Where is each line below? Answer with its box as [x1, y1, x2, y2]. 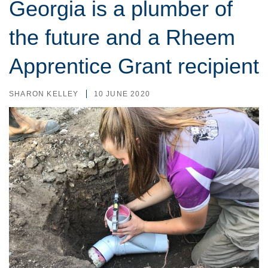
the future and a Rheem [9, 25, 235, 50]
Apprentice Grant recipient [9, 54, 259, 78]
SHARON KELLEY [9, 90, 79, 98]
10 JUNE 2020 [93, 90, 151, 98]
